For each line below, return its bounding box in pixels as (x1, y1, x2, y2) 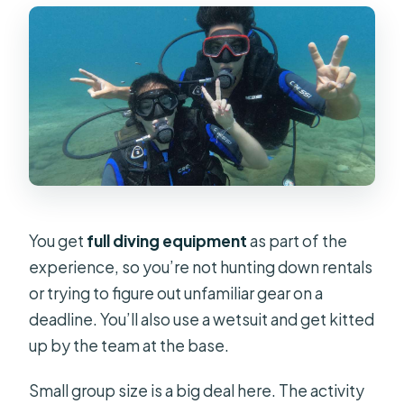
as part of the (247, 230, 348, 251)
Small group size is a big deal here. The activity (29, 380, 365, 400)
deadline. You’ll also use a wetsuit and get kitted (29, 308, 375, 329)
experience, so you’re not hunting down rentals (29, 256, 373, 277)
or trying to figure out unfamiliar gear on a (29, 282, 324, 303)
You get (29, 230, 87, 251)
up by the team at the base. (29, 335, 230, 355)
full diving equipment (87, 230, 248, 251)
